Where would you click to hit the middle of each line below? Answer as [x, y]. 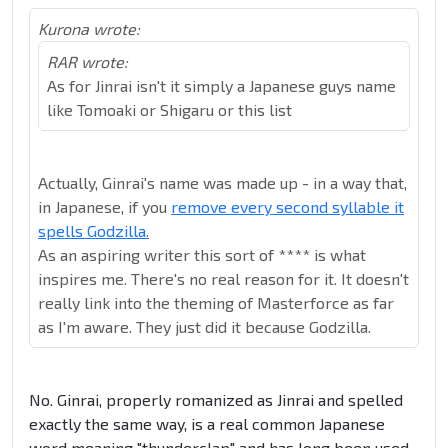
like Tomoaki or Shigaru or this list [169, 110]
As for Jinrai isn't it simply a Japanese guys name [221, 86]
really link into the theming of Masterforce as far [216, 303]
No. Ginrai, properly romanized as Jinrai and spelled [216, 400]
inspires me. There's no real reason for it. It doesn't [223, 279]
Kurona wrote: [89, 29]
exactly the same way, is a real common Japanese [207, 424]
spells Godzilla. [93, 231]
